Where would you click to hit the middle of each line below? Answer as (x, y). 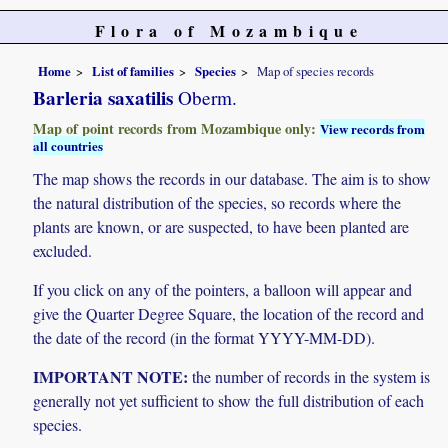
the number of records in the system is (309, 377)
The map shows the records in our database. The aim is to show (232, 178)
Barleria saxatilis (103, 97)
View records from (373, 128)
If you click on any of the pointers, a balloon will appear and (223, 289)
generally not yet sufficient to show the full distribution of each (229, 401)
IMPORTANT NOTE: (111, 377)
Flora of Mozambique (229, 30)
